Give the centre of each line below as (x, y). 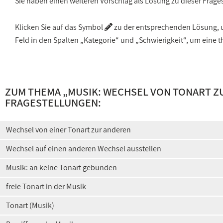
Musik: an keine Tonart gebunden (61, 167)
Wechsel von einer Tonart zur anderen (68, 130)
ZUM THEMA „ (36, 92)
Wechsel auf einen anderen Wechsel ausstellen (84, 149)
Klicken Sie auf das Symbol (60, 27)
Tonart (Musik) (30, 205)
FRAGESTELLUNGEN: (53, 103)
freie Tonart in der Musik (46, 186)
